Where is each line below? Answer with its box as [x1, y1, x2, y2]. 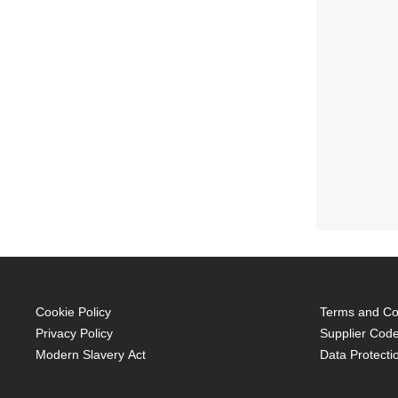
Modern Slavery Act [36, 347, 146, 362]
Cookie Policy [36, 305, 111, 319]
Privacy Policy [36, 326, 113, 340]
